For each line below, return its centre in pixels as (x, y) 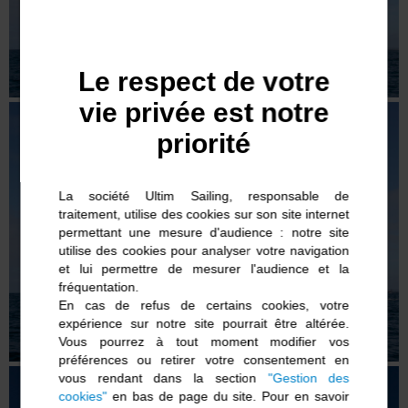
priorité (204, 143)
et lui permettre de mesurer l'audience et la (204, 268)
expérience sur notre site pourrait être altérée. (204, 323)
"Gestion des (308, 377)
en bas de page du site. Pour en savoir (228, 396)
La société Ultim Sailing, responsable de (204, 195)
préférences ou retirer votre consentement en (204, 359)
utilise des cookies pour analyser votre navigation (204, 250)
